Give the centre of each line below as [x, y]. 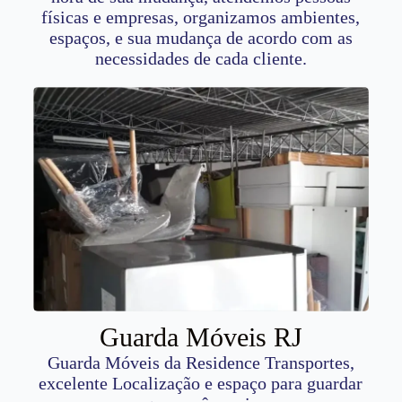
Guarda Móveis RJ [201, 337]
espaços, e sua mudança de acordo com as [201, 38]
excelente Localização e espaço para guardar [201, 384]
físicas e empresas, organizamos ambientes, [201, 17]
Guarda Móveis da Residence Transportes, [201, 363]
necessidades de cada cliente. [201, 59]
